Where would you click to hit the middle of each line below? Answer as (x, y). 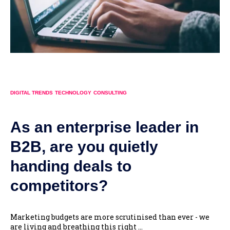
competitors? (59, 185)
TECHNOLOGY (73, 93)
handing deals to (71, 166)
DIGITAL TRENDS (32, 93)
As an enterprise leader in (104, 127)
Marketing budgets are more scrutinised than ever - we (110, 217)
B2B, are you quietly (84, 146)
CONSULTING (110, 93)
